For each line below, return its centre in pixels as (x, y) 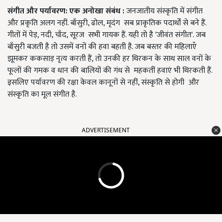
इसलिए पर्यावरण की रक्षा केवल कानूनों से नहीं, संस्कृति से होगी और (103, 83)
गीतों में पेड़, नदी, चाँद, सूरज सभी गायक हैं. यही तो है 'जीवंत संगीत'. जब (107, 35)
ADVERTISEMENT (106, 130)
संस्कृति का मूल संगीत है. (42, 95)
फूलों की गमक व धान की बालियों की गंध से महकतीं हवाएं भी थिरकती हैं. (110, 71)
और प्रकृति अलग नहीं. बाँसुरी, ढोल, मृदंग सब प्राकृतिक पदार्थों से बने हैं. (107, 23)
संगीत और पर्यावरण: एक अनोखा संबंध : (66, 11)
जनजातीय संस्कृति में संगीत (164, 11)
